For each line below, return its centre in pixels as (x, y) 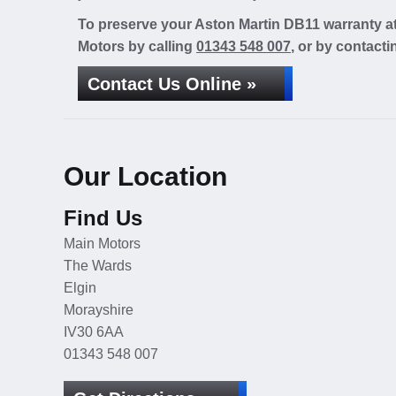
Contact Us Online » (172, 84)
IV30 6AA (94, 332)
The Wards (98, 266)
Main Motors (102, 244)
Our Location (145, 176)
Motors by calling (137, 46)
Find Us (103, 218)
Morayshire (99, 310)
